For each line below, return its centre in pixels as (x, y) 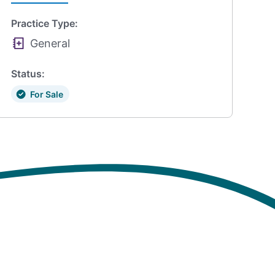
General (50, 43)
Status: (28, 74)
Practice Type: (45, 23)
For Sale (46, 94)
